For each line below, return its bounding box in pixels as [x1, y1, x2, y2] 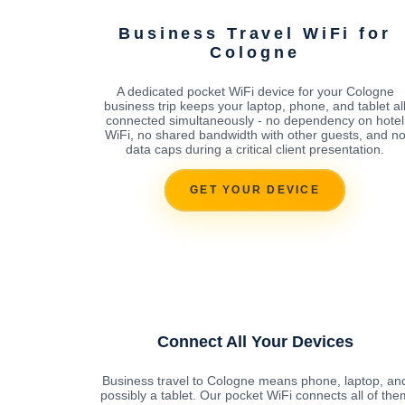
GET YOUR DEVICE [190, 184, 320, 197]
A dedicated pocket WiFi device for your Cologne [116, 83, 394, 99]
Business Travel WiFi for [118, 24, 391, 42]
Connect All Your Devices [156, 332, 353, 351]
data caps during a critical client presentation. [126, 141, 384, 156]
